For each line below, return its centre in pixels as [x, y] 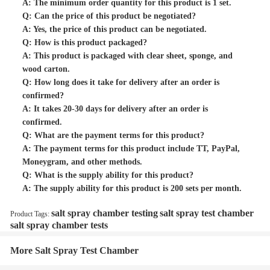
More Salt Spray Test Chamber [74, 250]
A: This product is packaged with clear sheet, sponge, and [127, 56]
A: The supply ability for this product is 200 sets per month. [132, 188]
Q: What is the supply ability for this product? [108, 175]
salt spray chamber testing [105, 213]
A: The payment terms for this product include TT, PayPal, [131, 149]
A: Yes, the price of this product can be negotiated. [115, 29]
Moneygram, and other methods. [82, 162]
